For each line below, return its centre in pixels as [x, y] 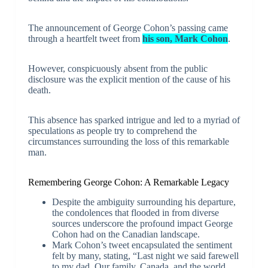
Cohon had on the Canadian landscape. [126, 234]
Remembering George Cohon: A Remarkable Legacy [128, 182]
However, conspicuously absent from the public [118, 68]
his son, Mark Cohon [185, 38]
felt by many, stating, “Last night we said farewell [145, 255]
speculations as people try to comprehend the [112, 130]
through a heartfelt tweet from [85, 38]
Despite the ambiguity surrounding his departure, [144, 202]
